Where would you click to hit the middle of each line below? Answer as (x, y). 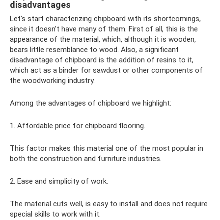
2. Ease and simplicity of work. (59, 181)
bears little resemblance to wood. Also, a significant (94, 49)
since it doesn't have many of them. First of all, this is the (104, 29)
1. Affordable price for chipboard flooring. (78, 125)
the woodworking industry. (52, 80)
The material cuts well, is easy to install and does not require (109, 204)
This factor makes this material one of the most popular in (107, 148)
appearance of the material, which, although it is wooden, (103, 39)
